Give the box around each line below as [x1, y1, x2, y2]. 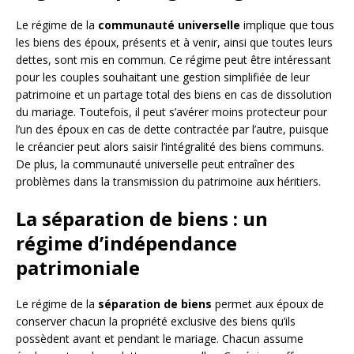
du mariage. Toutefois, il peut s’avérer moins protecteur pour [16, 104, 327, 119]
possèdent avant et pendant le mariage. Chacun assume [16, 330, 303, 346]
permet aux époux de [212, 296, 324, 311]
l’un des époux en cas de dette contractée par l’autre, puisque [16, 121, 329, 137]
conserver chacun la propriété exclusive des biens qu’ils [16, 313, 296, 329]
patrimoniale [16, 254, 140, 281]
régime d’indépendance [16, 229, 237, 256]
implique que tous [240, 17, 334, 32]
